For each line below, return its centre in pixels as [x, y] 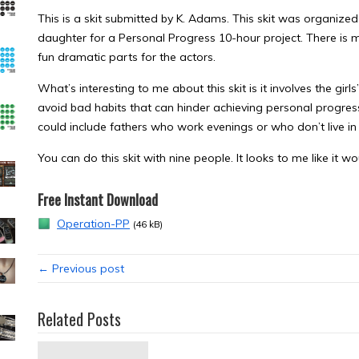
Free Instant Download [98, 200]
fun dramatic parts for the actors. [127, 57]
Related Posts [79, 319]
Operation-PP [93, 224]
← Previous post [81, 268]
